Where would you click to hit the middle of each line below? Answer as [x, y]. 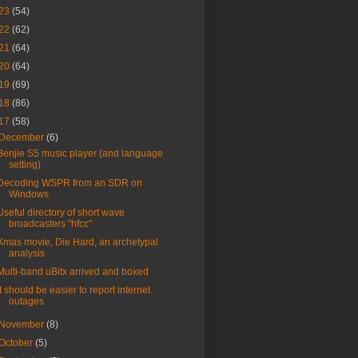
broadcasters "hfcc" [50, 224]
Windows [28, 195]
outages [26, 302]
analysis [26, 254]
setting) [24, 165]
